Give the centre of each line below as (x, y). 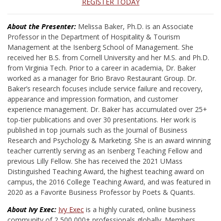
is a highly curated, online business (140, 209)
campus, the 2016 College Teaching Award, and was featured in (109, 182)
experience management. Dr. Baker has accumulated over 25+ (107, 109)
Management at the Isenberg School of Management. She (100, 47)
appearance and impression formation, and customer (93, 99)
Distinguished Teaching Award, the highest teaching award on (106, 171)
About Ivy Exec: (32, 209)
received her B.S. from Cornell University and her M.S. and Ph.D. (108, 57)
